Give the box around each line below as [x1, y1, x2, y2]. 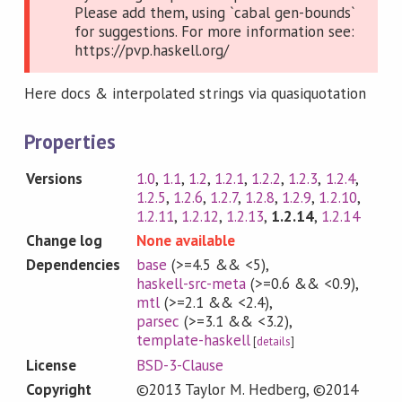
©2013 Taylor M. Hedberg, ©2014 [135, 379, 359, 399]
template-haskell [135, 329, 250, 350]
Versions [25, 168, 83, 188]
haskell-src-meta [135, 273, 246, 293]
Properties [23, 127, 117, 154]
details [256, 333, 292, 349]
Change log [25, 230, 103, 250]
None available [135, 230, 235, 250]
